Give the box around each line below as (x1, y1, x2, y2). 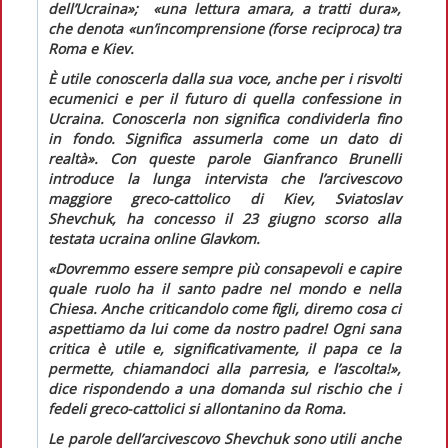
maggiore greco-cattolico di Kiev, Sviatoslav (48, 188, 401, 208)
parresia (248, 358, 305, 378)
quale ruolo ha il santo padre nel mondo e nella (48, 278, 401, 298)
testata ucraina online (48, 228, 199, 248)
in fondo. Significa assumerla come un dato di (48, 128, 401, 148)
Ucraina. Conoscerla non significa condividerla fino (48, 108, 401, 128)
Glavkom (199, 228, 256, 248)
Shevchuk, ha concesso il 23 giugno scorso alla (48, 208, 401, 228)
